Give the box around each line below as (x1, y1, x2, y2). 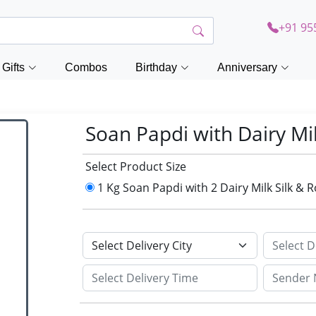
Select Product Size (85, 159, 187, 174)
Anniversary (217, 61, 277, 73)
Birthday (135, 61, 177, 73)
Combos (65, 61, 107, 73)
